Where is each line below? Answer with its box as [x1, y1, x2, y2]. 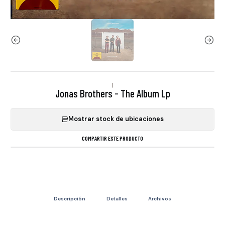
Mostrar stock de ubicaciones [68, 115, 164, 124]
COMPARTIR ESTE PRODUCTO [82, 135, 143, 142]
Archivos [148, 195, 171, 202]
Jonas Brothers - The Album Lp [55, 86, 170, 99]
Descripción [54, 195, 86, 202]
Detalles [106, 195, 128, 202]
